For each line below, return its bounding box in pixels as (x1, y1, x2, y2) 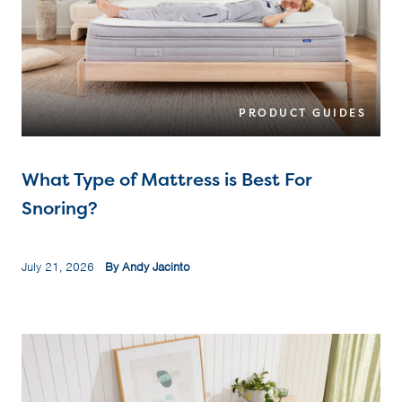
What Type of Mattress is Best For (22, 167, 312, 192)
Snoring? (22, 196, 98, 221)
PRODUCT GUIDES (239, 105, 366, 121)
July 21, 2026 (22, 259, 105, 275)
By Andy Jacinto (105, 259, 190, 275)
